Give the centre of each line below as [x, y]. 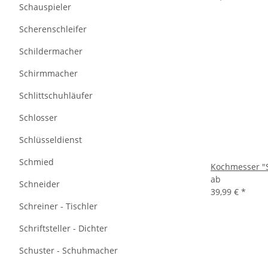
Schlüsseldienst [51, 140]
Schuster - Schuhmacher [68, 250]
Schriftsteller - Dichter [63, 228]
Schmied [36, 162]
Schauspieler [45, 7]
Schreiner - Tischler [58, 206]
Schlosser [38, 118]
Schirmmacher [48, 73]
